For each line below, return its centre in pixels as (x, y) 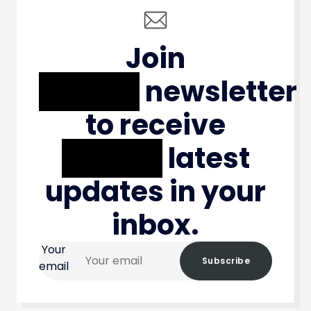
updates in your (155, 191)
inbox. (155, 225)
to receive (155, 125)
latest (206, 158)
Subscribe (226, 260)
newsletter (218, 91)
